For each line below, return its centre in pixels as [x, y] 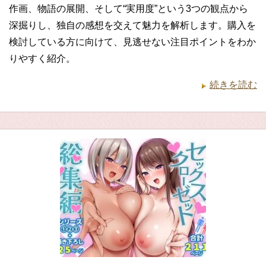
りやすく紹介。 [42, 58]
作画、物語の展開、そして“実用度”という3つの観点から [129, 9]
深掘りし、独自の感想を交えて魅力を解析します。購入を [132, 25]
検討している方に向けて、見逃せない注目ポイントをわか [132, 42]
